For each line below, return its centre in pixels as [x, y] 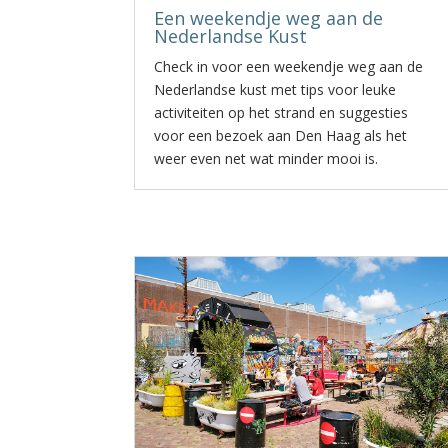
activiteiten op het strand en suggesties [281, 112]
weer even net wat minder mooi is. [266, 158]
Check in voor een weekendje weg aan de [289, 66]
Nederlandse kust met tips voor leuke [275, 89]
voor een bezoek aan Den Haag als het [281, 135]
